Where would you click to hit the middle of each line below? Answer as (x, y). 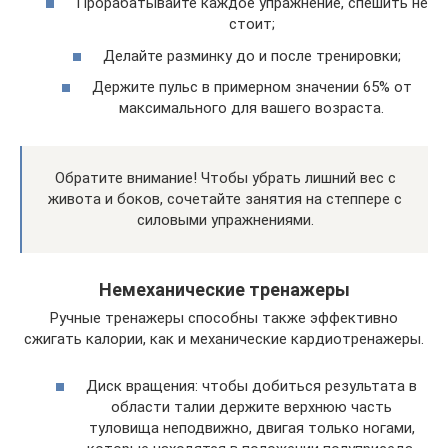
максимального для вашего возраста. (251, 108)
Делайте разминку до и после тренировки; (251, 55)
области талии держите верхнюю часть (251, 406)
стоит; (251, 24)
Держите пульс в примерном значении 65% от (251, 87)
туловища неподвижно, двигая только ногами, (251, 427)
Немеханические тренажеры (224, 289)
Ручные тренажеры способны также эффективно (224, 318)
